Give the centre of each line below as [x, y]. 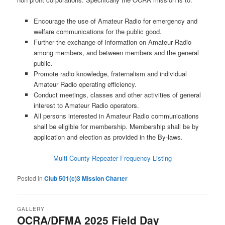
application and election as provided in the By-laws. [108, 137]
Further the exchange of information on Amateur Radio [112, 42]
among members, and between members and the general [116, 53]
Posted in [30, 178]
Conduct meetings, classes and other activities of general [117, 95]
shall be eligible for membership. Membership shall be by [116, 127]
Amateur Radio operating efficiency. [85, 84]
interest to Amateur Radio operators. [86, 105]
